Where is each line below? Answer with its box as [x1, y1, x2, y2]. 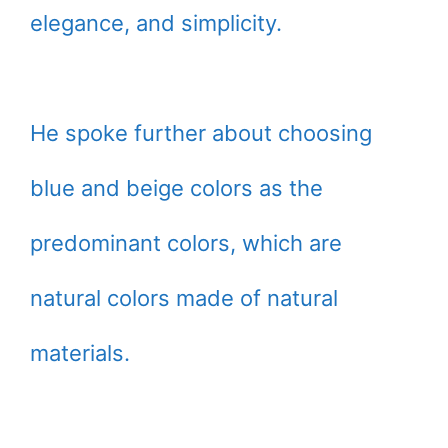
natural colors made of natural [30, 285, 338, 311]
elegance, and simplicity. [30, 10, 282, 36]
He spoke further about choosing [30, 120, 372, 146]
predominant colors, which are [30, 230, 342, 256]
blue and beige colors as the [30, 175, 323, 201]
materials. [30, 340, 130, 366]
